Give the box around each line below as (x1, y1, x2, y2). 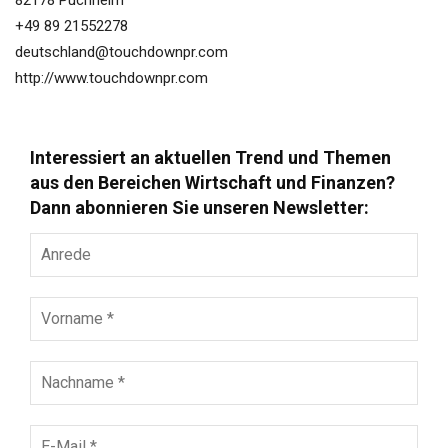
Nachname (29, 359, 102, 379)
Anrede (29, 231, 79, 251)
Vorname (29, 295, 91, 315)
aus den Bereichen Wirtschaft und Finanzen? (30, 171, 395, 193)
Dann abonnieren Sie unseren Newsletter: (30, 196, 369, 218)
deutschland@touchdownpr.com (15, 43, 228, 62)
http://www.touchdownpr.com (15, 69, 208, 88)
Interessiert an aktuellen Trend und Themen (30, 146, 391, 168)
